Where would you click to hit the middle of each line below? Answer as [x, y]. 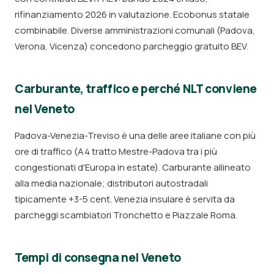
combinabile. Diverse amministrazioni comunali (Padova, [135, 30]
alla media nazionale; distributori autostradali [111, 183]
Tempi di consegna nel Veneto [98, 257]
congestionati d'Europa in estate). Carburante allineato [133, 167]
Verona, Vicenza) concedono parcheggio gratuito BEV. [131, 46]
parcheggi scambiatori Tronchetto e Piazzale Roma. [126, 215]
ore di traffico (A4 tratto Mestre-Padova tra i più [116, 151]
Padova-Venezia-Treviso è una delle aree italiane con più [135, 135]
